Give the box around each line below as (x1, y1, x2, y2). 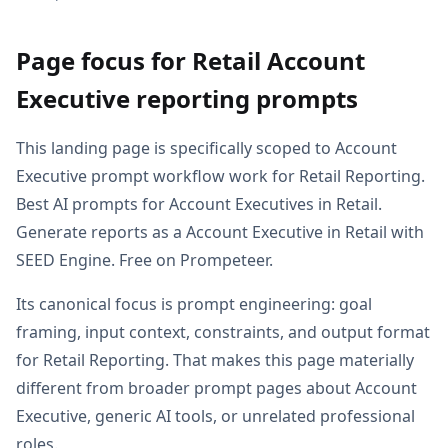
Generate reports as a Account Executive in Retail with (16, 221, 424, 243)
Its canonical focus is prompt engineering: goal (16, 293, 372, 315)
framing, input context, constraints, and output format (16, 321, 430, 343)
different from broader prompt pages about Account (16, 377, 417, 399)
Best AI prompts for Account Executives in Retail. (16, 193, 382, 215)
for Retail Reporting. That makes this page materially (16, 349, 414, 371)
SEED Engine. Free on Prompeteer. (16, 249, 273, 271)
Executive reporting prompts (16, 82, 358, 115)
